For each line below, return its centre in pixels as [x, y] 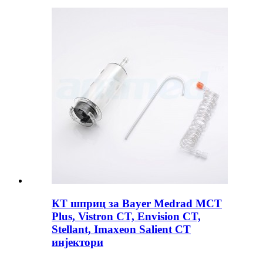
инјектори [77, 242]
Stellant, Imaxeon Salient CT [121, 229]
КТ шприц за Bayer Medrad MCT [137, 203]
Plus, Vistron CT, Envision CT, [126, 216]
